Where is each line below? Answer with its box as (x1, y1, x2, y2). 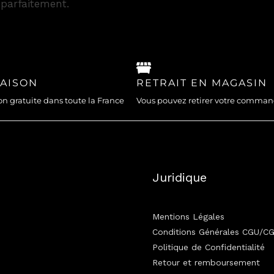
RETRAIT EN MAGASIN (136, 76, 268, 89)
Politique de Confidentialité (152, 242, 265, 252)
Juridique (152, 169, 207, 185)
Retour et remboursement (152, 257, 260, 267)
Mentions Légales (152, 211, 224, 221)
